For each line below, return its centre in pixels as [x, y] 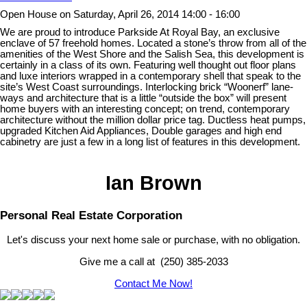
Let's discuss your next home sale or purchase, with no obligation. [153, 240]
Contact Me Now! [153, 283]
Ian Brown [153, 183]
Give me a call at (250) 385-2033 [153, 261]
